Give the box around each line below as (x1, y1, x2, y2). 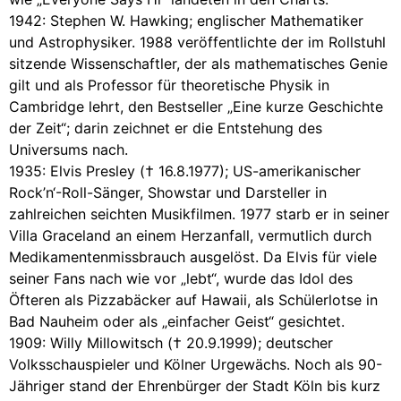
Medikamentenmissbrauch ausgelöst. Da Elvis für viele (9, 247, 377, 266)
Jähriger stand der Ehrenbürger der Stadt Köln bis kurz (9, 376, 380, 395)
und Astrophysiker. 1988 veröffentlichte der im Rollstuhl (9, 32, 386, 51)
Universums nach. (9, 140, 128, 158)
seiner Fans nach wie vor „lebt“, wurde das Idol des (9, 269, 353, 287)
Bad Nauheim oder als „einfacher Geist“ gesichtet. (9, 311, 345, 330)
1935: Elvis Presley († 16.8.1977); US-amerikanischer (9, 161, 361, 180)
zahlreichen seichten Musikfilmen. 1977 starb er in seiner (9, 204, 389, 223)
